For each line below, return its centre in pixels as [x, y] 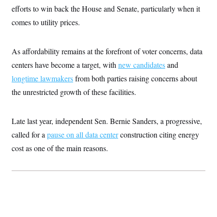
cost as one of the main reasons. [60, 148]
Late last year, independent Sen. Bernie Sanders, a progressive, [107, 121]
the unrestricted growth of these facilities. [74, 92]
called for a [29, 134]
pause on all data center [83, 134]
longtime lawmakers [42, 78]
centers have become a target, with [65, 64]
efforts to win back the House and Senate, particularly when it [106, 8]
